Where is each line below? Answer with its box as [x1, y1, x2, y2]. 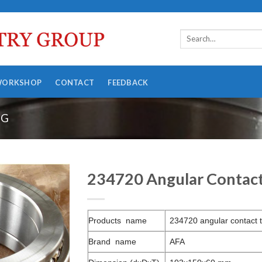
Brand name [88, 237, 136, 246]
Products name [88, 216, 147, 225]
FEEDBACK [108, 77, 149, 87]
